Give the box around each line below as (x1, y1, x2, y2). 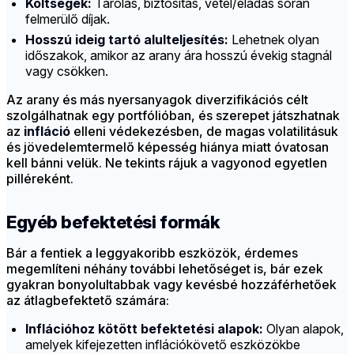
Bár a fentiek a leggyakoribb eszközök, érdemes (6, 245, 298, 262)
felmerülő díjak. (25, 11, 110, 28)
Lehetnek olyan (228, 32, 319, 48)
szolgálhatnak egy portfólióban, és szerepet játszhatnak (6, 107, 340, 124)
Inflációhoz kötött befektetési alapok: (25, 321, 263, 337)
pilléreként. (6, 171, 73, 187)
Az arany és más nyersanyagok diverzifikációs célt (6, 92, 308, 108)
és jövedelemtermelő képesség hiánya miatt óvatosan (6, 139, 329, 156)
